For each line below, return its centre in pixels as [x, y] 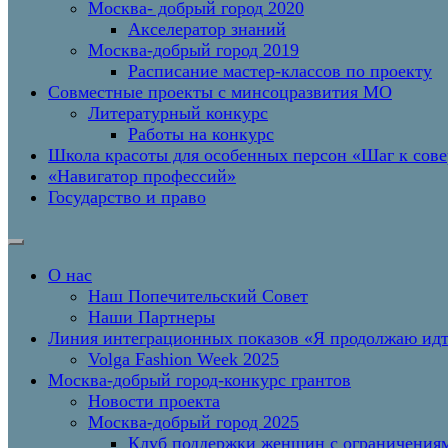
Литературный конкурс [178, 113]
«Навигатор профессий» [142, 176]
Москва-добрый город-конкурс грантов [199, 380]
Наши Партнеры [151, 317]
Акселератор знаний [207, 29]
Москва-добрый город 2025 [193, 422]
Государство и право [127, 197]
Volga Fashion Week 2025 [183, 359]
